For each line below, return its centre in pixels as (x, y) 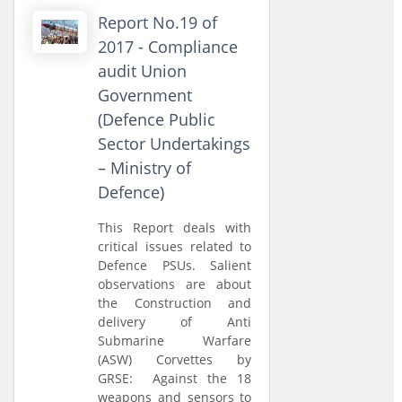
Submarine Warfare (175, 341)
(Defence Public (157, 119)
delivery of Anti (175, 322)
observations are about (175, 284)
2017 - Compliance (168, 47)
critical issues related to (175, 246)
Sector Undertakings (175, 144)
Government (145, 95)
